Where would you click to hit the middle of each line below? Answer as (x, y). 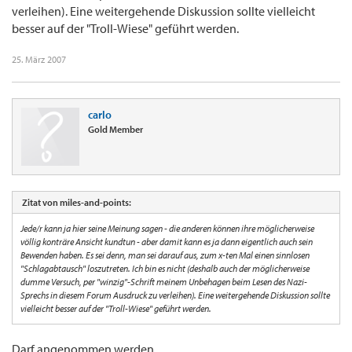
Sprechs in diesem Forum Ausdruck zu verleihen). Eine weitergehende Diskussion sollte (175, 295)
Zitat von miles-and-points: (77, 203)
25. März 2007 (39, 60)
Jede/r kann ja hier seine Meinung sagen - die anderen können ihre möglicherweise (167, 229)
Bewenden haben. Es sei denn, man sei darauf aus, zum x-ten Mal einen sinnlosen (165, 255)
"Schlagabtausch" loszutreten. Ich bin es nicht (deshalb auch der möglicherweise (165, 269)
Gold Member (115, 130)
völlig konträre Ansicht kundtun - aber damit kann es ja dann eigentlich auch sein (167, 242)
